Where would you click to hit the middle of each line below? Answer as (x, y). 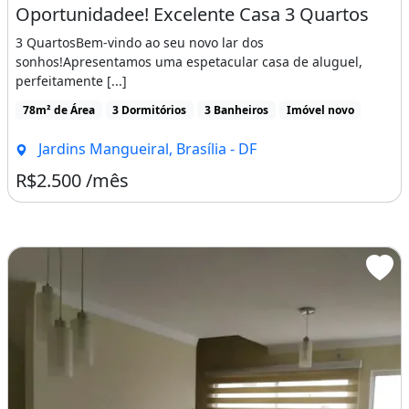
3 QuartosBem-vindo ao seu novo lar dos (140, 42)
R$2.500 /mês (72, 180)
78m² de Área (58, 110)
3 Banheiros (236, 110)
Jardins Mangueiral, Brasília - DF (145, 148)
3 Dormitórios (150, 110)
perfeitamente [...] (71, 80)
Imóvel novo (320, 110)
